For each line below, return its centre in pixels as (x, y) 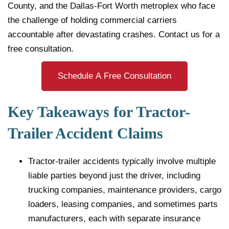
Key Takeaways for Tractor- (99, 111)
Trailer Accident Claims (85, 133)
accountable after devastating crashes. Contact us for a (114, 34)
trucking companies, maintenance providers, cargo (125, 190)
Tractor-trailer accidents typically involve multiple (122, 161)
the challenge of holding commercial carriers (92, 20)
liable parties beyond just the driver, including (114, 175)
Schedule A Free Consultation (114, 76)
